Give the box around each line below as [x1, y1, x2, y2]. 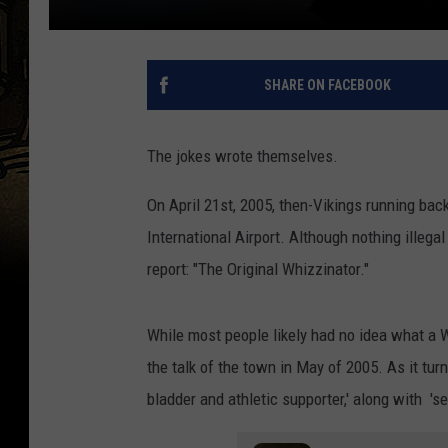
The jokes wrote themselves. [147, 146, 338, 167]
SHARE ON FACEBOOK [263, 77, 391, 94]
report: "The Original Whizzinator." [147, 259, 369, 280]
